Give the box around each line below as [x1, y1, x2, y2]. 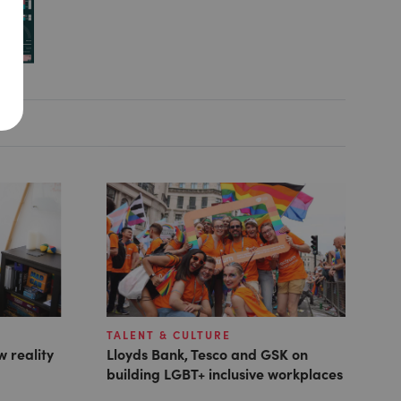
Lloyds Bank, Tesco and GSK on [106, 344, 308, 364]
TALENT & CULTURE [106, 328, 231, 343]
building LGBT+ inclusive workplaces [106, 363, 343, 384]
